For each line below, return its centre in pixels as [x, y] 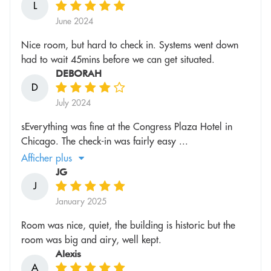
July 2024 [73, 103]
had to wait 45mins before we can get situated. [118, 59]
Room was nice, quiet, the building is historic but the [128, 225]
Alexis [68, 253]
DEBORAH [79, 73]
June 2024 [74, 21]
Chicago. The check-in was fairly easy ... [105, 141]
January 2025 [81, 201]
